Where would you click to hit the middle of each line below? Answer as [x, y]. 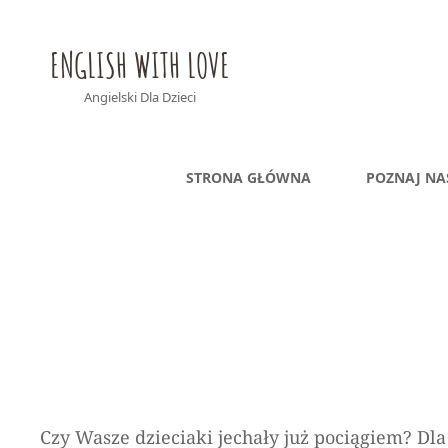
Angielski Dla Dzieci [140, 97]
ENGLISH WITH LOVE [140, 64]
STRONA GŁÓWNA [248, 177]
